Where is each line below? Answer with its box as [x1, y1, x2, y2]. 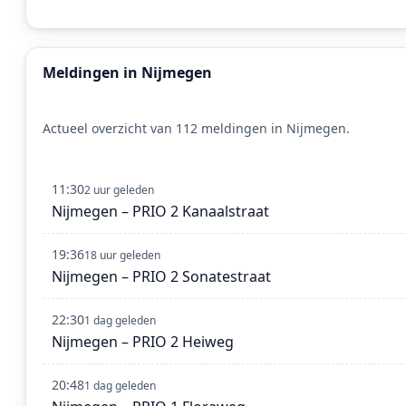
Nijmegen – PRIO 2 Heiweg [52, 332, 234, 353]
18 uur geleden [84, 247, 160, 264]
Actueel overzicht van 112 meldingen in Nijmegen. [43, 120, 350, 138]
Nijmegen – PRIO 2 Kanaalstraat [52, 201, 269, 222]
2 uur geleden [84, 182, 154, 198]
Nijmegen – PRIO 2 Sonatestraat [52, 266, 271, 287]
